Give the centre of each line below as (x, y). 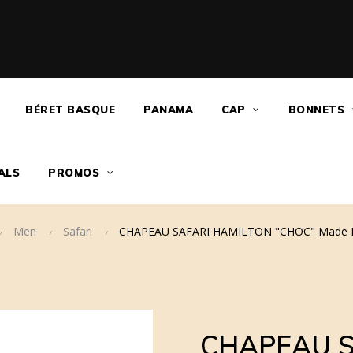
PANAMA (169, 109)
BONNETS (316, 109)
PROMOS (74, 172)
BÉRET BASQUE (71, 109)
